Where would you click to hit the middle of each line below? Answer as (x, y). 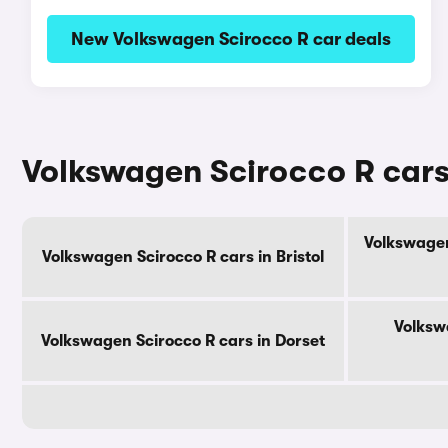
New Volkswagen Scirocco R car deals (230, 39)
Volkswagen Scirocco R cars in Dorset (183, 341)
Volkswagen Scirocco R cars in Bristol (183, 257)
